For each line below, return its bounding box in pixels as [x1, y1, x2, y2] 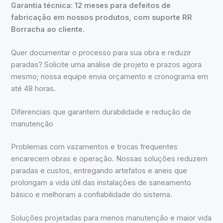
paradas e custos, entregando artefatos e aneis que [11, 166, 188, 176]
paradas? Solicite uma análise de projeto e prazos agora [11, 60, 202, 69]
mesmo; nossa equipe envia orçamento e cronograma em [11, 72, 209, 81]
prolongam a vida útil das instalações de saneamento [11, 178, 192, 188]
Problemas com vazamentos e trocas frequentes [11, 142, 178, 152]
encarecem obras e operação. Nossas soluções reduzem [11, 154, 208, 164]
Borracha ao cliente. [11, 24, 85, 34]
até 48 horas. [11, 84, 56, 93]
